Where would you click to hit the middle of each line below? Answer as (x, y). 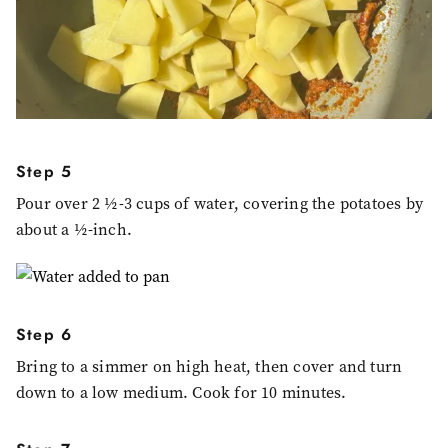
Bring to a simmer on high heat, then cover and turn (209, 366)
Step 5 (44, 171)
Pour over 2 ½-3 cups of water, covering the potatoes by (220, 203)
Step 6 (44, 334)
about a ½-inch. (74, 229)
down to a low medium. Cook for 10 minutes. (181, 392)
